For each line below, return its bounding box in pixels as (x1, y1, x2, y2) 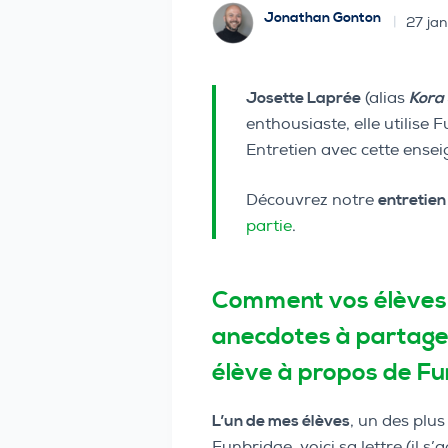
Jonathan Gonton (264, 9, 381, 28)
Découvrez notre (246, 190, 378, 210)
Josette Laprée (246, 88, 361, 108)
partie (246, 216, 292, 236)
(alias (361, 88, 409, 108)
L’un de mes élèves (212, 411, 350, 432)
